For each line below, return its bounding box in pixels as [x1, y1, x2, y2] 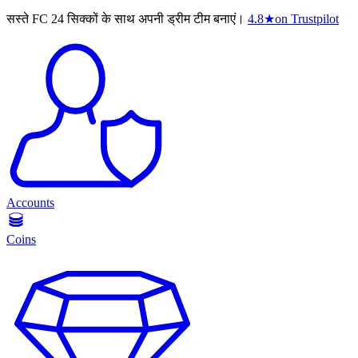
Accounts [6, 196, 54, 210]
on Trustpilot [275, 12, 339, 26]
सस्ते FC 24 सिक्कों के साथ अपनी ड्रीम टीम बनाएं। [6, 12, 245, 26]
